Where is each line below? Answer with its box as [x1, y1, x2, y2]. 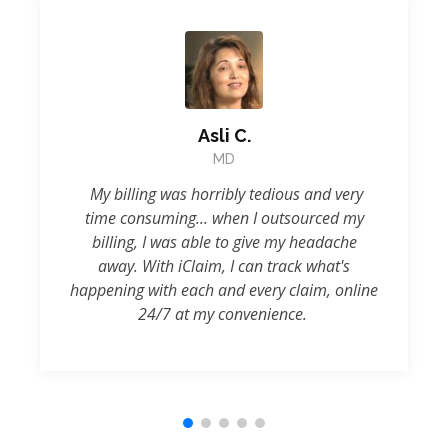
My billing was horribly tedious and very [85, 183, 363, 205]
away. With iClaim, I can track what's [98, 255, 350, 277]
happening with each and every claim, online [70, 279, 378, 301]
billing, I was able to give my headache [91, 231, 357, 253]
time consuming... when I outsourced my [84, 207, 364, 229]
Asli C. [197, 125, 251, 146]
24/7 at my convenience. [137, 303, 311, 325]
